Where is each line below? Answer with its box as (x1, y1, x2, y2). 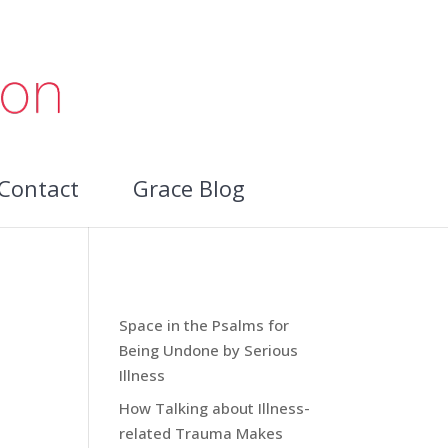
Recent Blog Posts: (119, 282, 273, 306)
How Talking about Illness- (119, 397, 311, 418)
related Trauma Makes (119, 422, 284, 443)
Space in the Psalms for (119, 315, 290, 335)
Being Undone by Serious (119, 340, 299, 360)
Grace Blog (132, 173, 245, 203)
